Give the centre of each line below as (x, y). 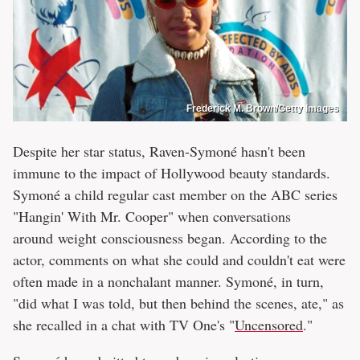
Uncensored (269, 324)
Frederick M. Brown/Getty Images (263, 108)
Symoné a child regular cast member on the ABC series (175, 194)
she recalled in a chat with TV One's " (124, 324)
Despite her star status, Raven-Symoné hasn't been (159, 151)
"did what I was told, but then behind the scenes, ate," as (178, 303)
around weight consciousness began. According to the (170, 237)
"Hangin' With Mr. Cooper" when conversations (152, 216)
